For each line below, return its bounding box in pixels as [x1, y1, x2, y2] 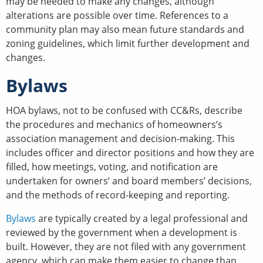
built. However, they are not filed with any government [6, 240, 246, 253]
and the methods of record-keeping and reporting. [6, 188, 230, 201]
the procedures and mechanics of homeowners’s [6, 117, 222, 131]
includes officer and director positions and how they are [6, 146, 254, 159]
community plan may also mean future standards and [6, 22, 244, 36]
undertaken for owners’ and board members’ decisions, [6, 174, 252, 187]
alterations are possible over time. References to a [6, 8, 228, 22]
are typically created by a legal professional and [38, 211, 248, 225]
